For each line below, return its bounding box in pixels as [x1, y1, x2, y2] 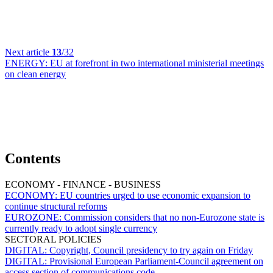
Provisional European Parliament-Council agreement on [49, 255, 263, 266]
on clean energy [5, 69, 66, 79]
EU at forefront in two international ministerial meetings [50, 58, 264, 68]
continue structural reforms [5, 200, 107, 211]
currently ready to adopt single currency [5, 222, 157, 233]
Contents [5, 150, 60, 166]
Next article [5, 47, 52, 57]
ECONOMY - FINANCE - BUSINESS [5, 179, 161, 190]
